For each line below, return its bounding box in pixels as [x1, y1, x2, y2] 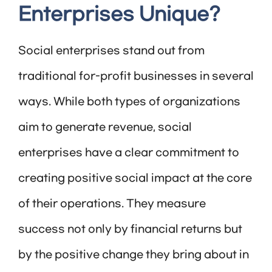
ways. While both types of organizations [18, 96, 240, 109]
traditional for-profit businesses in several [18, 70, 254, 83]
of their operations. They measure [18, 198, 206, 211]
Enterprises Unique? [18, 4, 220, 26]
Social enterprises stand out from [18, 45, 205, 58]
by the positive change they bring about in [18, 249, 249, 262]
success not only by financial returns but [18, 223, 242, 236]
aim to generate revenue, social [18, 121, 192, 134]
